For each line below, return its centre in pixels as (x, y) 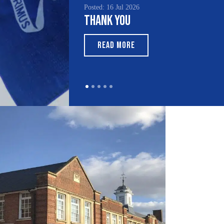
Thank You (107, 21)
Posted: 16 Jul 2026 (112, 7)
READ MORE (116, 45)
